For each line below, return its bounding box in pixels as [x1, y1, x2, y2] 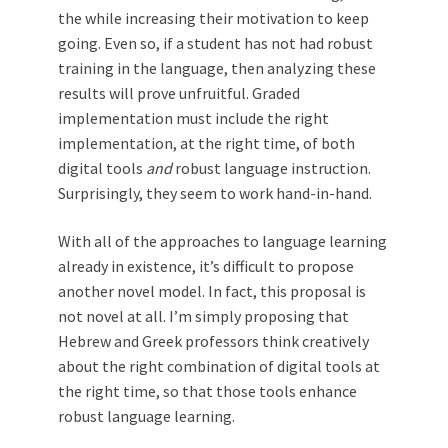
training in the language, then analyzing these [58, 57, 376, 78]
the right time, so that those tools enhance [58, 380, 357, 401]
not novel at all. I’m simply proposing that [58, 305, 349, 326]
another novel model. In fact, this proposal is [58, 280, 366, 301]
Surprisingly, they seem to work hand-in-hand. [58, 182, 372, 203]
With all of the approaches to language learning [58, 230, 387, 251]
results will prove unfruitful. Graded [58, 82, 300, 103]
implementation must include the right [58, 107, 329, 128]
